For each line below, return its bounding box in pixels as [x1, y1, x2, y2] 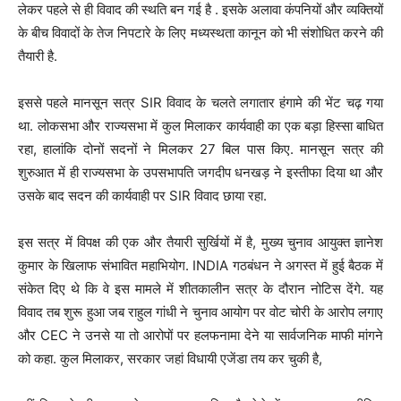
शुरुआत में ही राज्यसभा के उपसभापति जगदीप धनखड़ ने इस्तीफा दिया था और [18, 164, 383, 182]
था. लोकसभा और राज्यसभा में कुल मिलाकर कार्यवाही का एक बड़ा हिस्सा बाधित [18, 117, 383, 135]
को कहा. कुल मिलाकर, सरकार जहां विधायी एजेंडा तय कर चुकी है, [18, 350, 322, 368]
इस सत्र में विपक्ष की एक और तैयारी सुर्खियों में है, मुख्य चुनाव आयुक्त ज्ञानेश [18, 234, 383, 252]
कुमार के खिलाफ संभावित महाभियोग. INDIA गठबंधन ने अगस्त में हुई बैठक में [18, 257, 383, 275]
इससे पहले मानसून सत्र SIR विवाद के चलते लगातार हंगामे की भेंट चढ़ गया [18, 94, 383, 112]
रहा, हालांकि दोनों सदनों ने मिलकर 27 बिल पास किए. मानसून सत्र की [18, 141, 383, 158]
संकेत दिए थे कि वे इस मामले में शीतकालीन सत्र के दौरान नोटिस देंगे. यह [18, 280, 383, 298]
